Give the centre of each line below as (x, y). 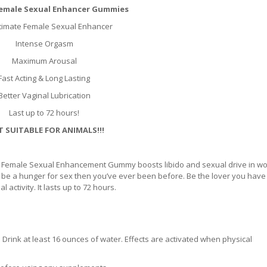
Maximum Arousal (44, 61)
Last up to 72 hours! (44, 113)
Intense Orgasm (44, 44)
